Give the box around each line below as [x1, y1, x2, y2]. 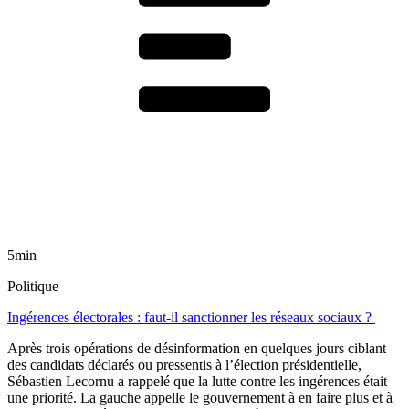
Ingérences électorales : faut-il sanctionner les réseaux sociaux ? [7, 309, 375, 325]
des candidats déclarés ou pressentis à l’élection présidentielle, [7, 356, 362, 372]
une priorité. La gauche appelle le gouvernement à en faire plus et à [7, 389, 393, 405]
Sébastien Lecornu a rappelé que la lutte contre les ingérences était [7, 372, 387, 389]
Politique [7, 278, 58, 294]
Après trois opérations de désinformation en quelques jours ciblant [7, 340, 386, 356]
